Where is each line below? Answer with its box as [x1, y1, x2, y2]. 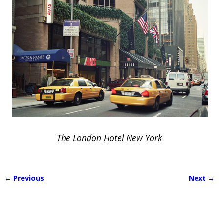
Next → [189, 173, 215, 183]
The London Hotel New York [57, 131, 162, 144]
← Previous [4, 173, 44, 183]
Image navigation [4, 180, 99, 195]
